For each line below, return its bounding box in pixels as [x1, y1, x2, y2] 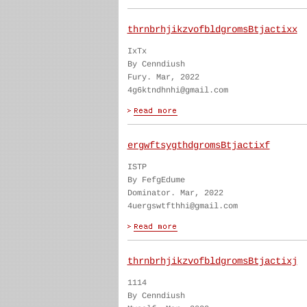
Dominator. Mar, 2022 [127, 188, 223, 198]
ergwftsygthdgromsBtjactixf [127, 140, 270, 151]
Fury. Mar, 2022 [127, 73, 199, 82]
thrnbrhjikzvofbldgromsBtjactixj [127, 256, 297, 267]
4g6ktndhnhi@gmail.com [127, 86, 228, 95]
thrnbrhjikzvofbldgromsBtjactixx [127, 24, 297, 35]
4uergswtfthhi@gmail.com [127, 201, 238, 211]
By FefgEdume [127, 175, 185, 185]
